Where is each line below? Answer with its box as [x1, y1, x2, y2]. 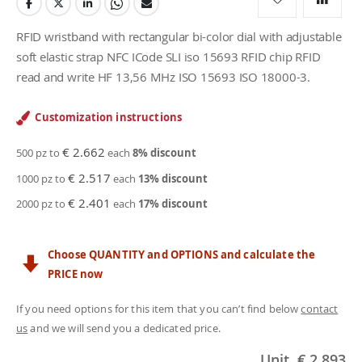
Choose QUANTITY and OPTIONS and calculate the [48, 247, 316, 263]
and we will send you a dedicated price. [27, 321, 221, 336]
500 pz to [16, 145, 62, 160]
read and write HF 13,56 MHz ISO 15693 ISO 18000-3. [16, 69, 310, 86]
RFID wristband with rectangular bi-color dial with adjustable [16, 28, 342, 45]
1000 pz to [16, 170, 68, 186]
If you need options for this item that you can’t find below [16, 301, 301, 317]
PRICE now [48, 267, 103, 282]
